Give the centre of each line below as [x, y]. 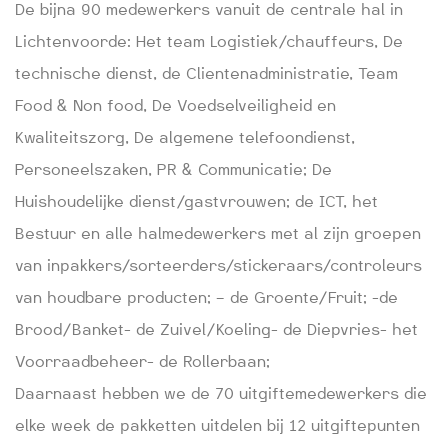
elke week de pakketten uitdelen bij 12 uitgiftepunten [217, 425]
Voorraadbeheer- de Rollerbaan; [142, 361]
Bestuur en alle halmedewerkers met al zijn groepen [218, 233]
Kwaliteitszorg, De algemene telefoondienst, [185, 137]
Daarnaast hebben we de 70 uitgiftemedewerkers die [221, 393]
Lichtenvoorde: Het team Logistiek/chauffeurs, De [209, 41]
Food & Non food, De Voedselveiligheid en [175, 105]
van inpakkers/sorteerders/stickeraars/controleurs [218, 265]
